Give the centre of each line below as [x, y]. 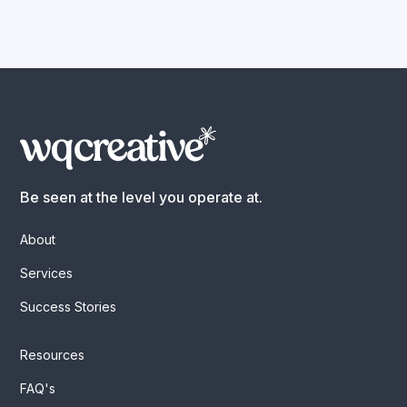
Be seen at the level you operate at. [142, 198]
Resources [53, 355]
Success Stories [69, 307]
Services [47, 273]
